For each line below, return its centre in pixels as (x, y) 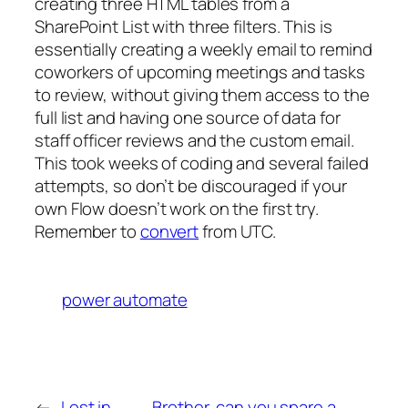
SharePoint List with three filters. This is (184, 27)
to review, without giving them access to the (202, 95)
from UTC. (238, 232)
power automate (125, 300)
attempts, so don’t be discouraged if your (191, 186)
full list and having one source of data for (188, 118)
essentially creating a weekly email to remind (204, 50)
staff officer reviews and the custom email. (194, 141)
